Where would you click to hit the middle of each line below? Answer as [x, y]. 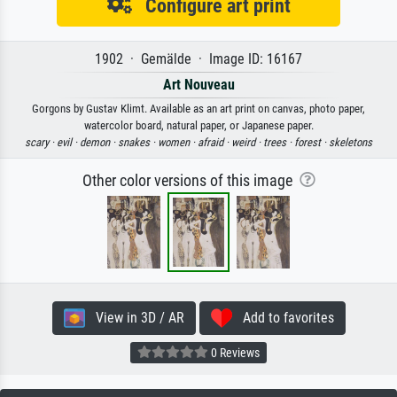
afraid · [214, 142]
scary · [41, 142]
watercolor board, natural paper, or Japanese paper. [198, 125]
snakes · [138, 142]
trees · [279, 142]
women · [178, 142]
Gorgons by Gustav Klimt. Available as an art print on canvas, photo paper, [198, 108]
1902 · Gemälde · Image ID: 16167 [198, 58]
